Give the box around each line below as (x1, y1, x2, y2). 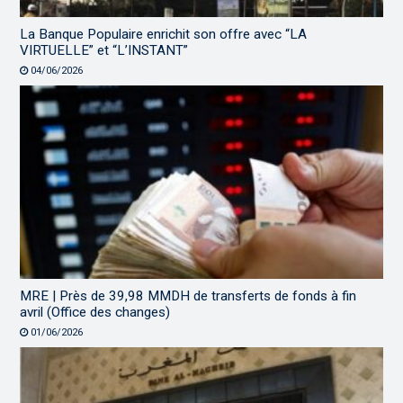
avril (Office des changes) (20, 304, 171, 321)
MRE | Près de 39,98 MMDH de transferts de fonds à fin (20, 288, 357, 305)
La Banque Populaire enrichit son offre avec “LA (20, 26, 308, 43)
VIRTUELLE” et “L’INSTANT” (20, 42, 189, 59)
